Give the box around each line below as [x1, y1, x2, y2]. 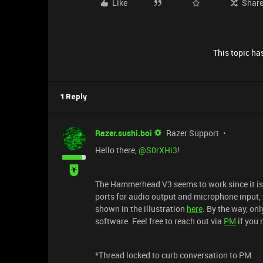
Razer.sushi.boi [95, 127, 152, 139]
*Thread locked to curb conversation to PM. [95, 249, 254, 261]
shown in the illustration [95, 203, 187, 214]
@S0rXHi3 [139, 144, 177, 156]
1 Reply [60, 93, 87, 101]
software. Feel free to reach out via [95, 215, 224, 227]
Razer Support [166, 127, 219, 139]
